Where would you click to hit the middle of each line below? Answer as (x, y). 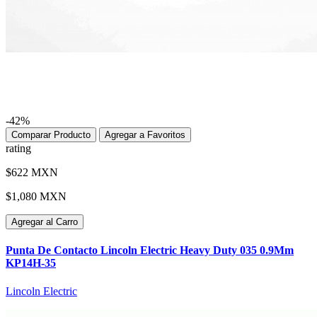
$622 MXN (32, 173)
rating (18, 149)
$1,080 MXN (36, 197)
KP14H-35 (31, 263)
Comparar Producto (51, 135)
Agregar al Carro (45, 222)
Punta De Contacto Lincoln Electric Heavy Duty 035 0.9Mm (150, 250)
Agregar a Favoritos (145, 135)
